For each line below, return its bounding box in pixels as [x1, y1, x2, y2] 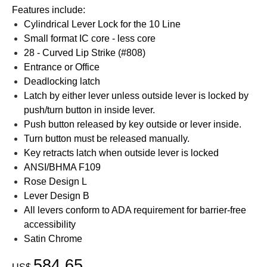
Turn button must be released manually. [24, 133, 190, 144]
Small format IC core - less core [24, 33, 156, 44]
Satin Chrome [24, 233, 82, 244]
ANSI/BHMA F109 [24, 162, 101, 172]
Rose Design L [24, 176, 87, 187]
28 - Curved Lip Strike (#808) [24, 47, 145, 58]
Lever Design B [24, 190, 89, 201]
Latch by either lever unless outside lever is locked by [24, 90, 249, 101]
